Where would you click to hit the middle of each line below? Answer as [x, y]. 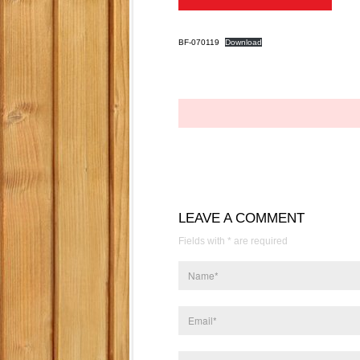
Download [244, 42]
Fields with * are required [233, 241]
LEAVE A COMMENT [241, 218]
